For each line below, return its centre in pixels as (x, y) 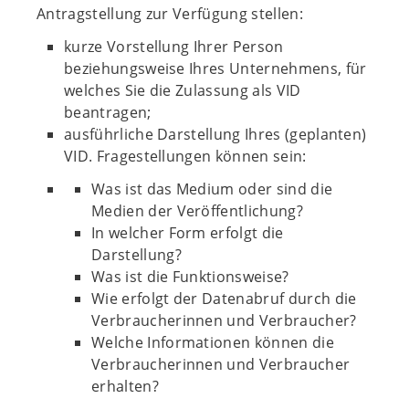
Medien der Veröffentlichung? (197, 211)
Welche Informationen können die (213, 342)
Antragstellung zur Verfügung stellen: (170, 14)
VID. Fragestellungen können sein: (185, 156)
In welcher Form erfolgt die (188, 233)
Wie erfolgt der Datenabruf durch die (224, 299)
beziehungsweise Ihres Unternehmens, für (215, 68)
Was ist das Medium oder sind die (212, 189)
